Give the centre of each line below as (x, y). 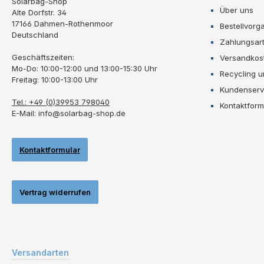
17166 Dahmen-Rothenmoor (62, 23)
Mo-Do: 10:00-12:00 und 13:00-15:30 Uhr (85, 68)
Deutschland (35, 34)
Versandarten (40, 252)
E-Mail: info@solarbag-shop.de (69, 113)
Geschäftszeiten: (43, 57)
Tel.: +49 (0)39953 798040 (61, 102)
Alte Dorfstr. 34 (39, 12)
